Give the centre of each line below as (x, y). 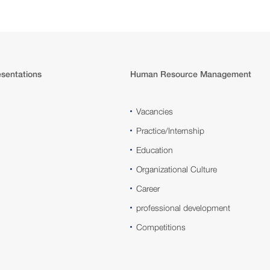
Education (155, 149)
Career (148, 188)
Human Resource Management (191, 74)
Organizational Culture (177, 169)
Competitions (161, 227)
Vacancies (155, 111)
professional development (183, 207)
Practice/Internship (170, 130)
